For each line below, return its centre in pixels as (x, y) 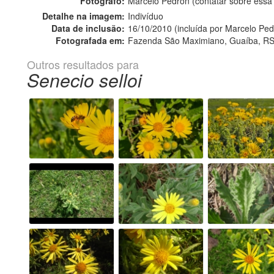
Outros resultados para (83, 64)
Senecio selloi (84, 80)
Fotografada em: (90, 40)
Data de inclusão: (88, 28)
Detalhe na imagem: (83, 16)
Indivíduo (146, 16)
